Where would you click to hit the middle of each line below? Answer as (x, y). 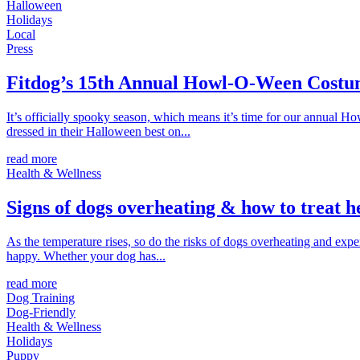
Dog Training (41, 297)
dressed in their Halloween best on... (98, 131)
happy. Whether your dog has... (86, 256)
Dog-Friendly (41, 312)
